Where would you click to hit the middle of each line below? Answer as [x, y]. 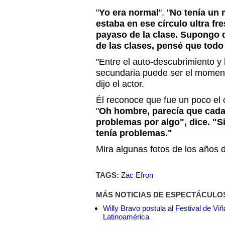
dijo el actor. [120, 84]
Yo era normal [129, 13]
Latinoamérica [126, 217]
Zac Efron [137, 175]
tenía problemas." [134, 133]
